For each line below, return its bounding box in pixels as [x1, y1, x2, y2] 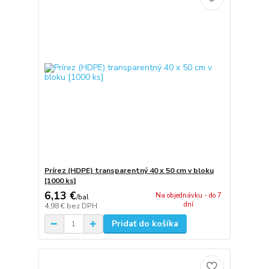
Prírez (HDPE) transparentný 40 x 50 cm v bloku [44, 165, 214, 175]
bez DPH [66, 201, 97, 211]
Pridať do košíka [111, 218, 178, 230]
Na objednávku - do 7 [156, 191, 222, 201]
